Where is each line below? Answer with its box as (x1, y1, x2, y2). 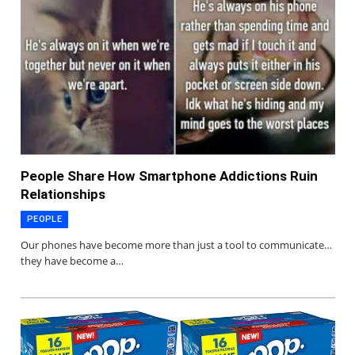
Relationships (21, 185, 105, 202)
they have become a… (21, 253, 124, 268)
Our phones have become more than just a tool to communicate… (21, 237, 332, 252)
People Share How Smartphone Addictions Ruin (21, 167, 318, 184)
